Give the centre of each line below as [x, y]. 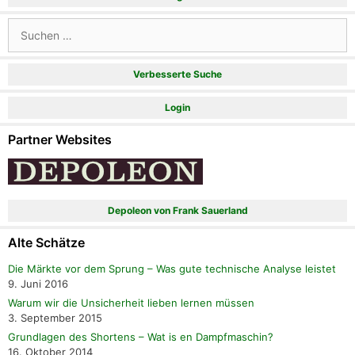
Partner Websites [60, 140]
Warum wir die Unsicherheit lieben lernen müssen [131, 303]
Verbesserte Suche [177, 74]
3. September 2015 [55, 318]
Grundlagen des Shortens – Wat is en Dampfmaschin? [141, 337]
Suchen [26, 25]
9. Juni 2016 [38, 284]
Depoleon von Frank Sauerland [177, 211]
